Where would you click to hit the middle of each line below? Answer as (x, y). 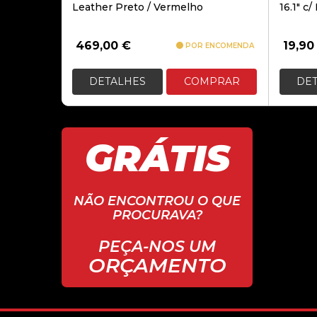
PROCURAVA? (157, 215)
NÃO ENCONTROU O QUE (157, 201)
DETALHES (118, 81)
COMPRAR (212, 81)
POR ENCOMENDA (218, 46)
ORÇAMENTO (157, 265)
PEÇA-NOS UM (157, 247)
